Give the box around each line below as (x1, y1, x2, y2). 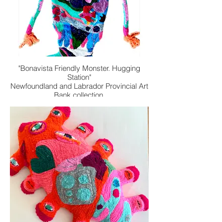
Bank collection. (72, 90, 105, 100)
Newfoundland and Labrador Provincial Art (10, 81, 148, 91)
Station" (67, 72, 91, 82)
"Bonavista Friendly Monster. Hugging (18, 63, 55, 73)
